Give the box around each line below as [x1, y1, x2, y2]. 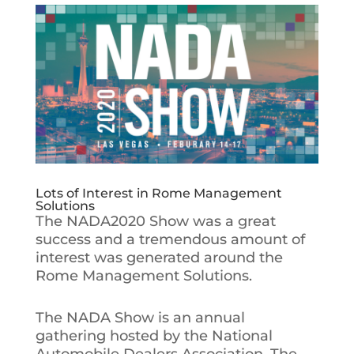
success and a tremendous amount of [35, 231, 305, 249]
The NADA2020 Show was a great [35, 213, 276, 231]
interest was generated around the [35, 249, 283, 267]
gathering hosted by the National [35, 327, 273, 345]
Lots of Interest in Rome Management [35, 186, 282, 201]
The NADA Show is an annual [35, 309, 245, 327]
